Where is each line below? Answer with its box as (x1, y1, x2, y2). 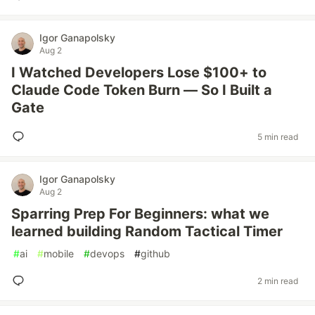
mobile (44, 247, 74, 259)
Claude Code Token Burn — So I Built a (11, 82, 272, 98)
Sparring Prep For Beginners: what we (11, 205, 269, 222)
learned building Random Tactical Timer (11, 223, 283, 240)
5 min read (257, 131, 298, 142)
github (141, 247, 170, 259)
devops (90, 247, 124, 259)
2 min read (257, 275, 298, 286)
